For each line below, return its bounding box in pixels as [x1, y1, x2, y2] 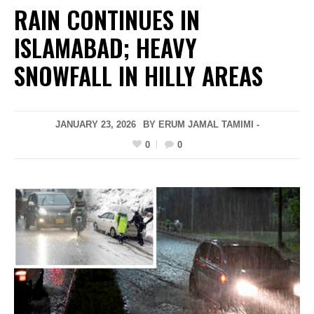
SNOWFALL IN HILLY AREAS [14, 57, 263, 94]
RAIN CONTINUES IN [14, 1, 200, 38]
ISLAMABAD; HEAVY [14, 29, 197, 66]
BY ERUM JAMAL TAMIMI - [142, 119, 259, 130]
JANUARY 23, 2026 [55, 119, 136, 130]
